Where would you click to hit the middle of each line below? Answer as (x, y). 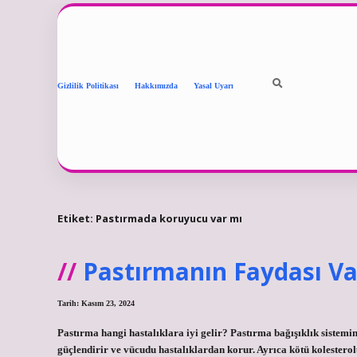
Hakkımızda (156, 85)
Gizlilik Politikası (88, 85)
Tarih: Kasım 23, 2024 (96, 304)
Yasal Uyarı (214, 85)
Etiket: (76, 218)
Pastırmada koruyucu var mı (169, 218)
